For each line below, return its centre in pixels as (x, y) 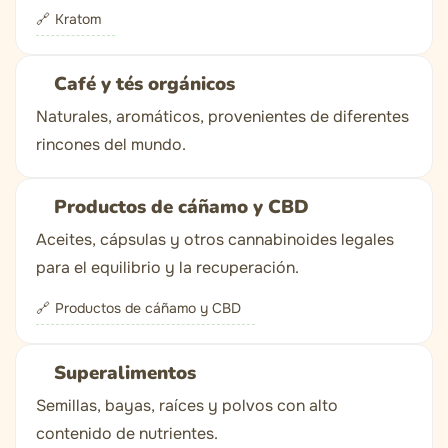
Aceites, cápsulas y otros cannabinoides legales (215, 240)
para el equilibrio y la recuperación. (167, 268)
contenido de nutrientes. (127, 434)
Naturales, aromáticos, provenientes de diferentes (222, 117)
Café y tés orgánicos (144, 84)
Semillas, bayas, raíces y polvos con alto (187, 406)
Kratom (78, 19)
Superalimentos (125, 373)
